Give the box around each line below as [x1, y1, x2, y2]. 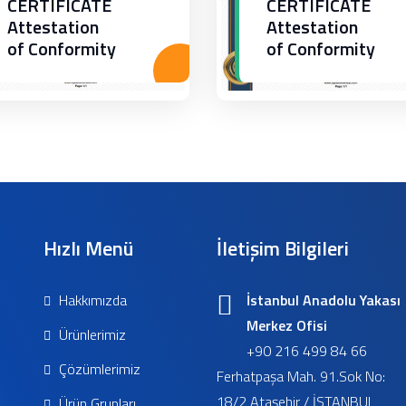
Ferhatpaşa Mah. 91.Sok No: [217, 365, 385, 387]
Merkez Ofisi [246, 314, 327, 336]
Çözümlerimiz [55, 358, 140, 380]
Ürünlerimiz [55, 324, 126, 345]
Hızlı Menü [43, 233, 133, 264]
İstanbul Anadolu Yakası [246, 289, 401, 311]
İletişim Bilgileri [217, 233, 349, 264]
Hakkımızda [55, 289, 127, 311]
